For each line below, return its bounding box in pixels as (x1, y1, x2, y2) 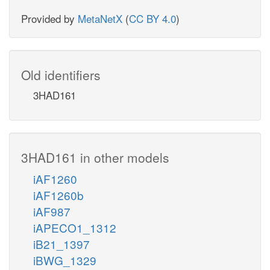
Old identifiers (21, 65, 101, 84)
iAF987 (33, 202, 71, 219)
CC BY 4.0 (129, 10, 176, 26)
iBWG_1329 (33, 251, 96, 268)
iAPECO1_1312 (33, 219, 116, 236)
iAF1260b (33, 186, 84, 203)
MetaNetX (78, 10, 122, 26)
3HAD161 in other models (21, 148, 169, 166)
